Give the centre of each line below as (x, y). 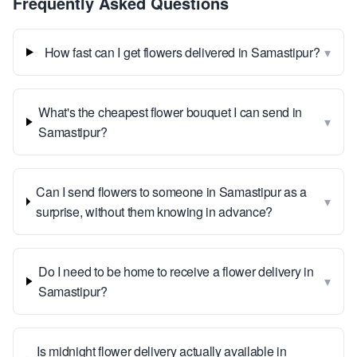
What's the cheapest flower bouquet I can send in (171, 112)
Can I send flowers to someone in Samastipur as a (171, 192)
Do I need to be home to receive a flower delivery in (176, 271)
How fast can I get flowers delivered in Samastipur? (182, 52)
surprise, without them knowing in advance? (154, 212)
